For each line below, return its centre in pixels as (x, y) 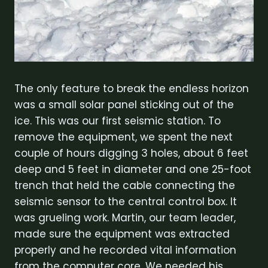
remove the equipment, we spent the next (124, 137)
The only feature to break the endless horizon (132, 88)
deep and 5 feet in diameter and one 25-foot (133, 169)
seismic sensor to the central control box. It (126, 201)
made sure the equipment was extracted (122, 234)
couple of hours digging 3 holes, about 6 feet (131, 153)
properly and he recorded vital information (125, 250)
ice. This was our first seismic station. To (118, 121)
